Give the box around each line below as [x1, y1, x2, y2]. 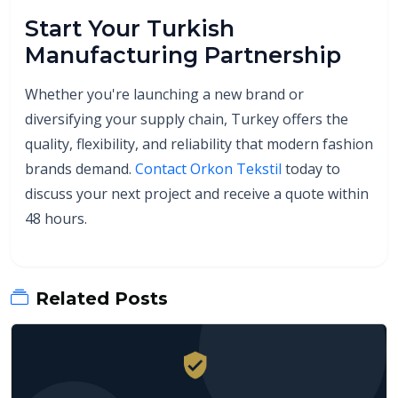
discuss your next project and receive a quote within [25, 183, 369, 203]
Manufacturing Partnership [25, 41, 341, 68]
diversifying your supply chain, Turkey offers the [25, 108, 348, 129]
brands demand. [25, 158, 135, 179]
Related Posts [36, 287, 168, 309]
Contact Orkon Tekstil [135, 158, 282, 179]
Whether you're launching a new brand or [25, 84, 304, 104]
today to [282, 158, 340, 179]
